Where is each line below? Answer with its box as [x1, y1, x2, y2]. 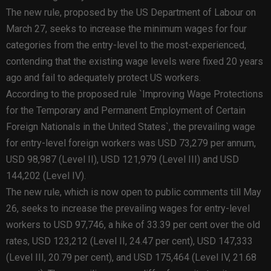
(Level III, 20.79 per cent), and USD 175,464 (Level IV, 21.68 [6, 251, 256, 263]
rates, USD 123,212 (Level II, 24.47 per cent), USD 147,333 [6, 235, 253, 247]
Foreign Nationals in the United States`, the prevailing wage [6, 120, 255, 132]
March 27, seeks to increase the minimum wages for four [6, 22, 247, 34]
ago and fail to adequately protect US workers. [6, 71, 201, 83]
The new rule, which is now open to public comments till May [6, 186, 261, 198]
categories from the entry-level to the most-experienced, [6, 39, 246, 51]
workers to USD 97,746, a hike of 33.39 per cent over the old [6, 218, 260, 230]
